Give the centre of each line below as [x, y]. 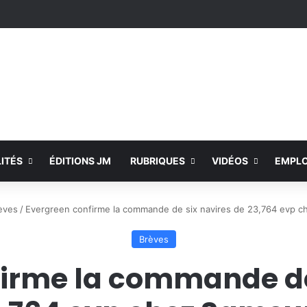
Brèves [153, 239]
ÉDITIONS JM [80, 161]
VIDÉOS [230, 161]
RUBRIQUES [158, 161]
